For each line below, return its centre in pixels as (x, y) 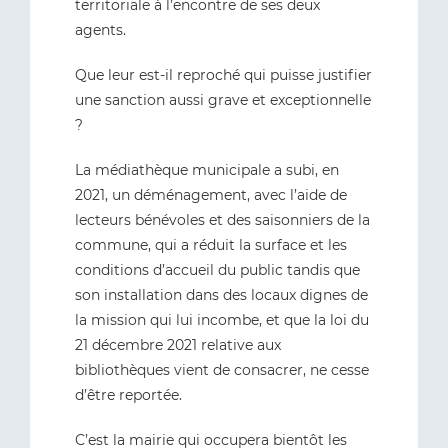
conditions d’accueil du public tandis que (217, 270)
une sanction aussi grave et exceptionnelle (223, 100)
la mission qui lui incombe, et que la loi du (222, 320)
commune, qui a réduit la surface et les (211, 245)
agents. (100, 30)
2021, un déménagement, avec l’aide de (211, 195)
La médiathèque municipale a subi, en (207, 170)
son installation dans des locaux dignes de (221, 295)
